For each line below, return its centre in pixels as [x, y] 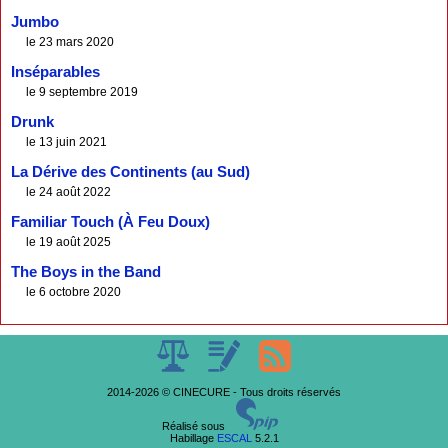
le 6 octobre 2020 [73, 292]
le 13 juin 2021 [66, 142]
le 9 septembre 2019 [82, 92]
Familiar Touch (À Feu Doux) [110, 222]
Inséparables [55, 72]
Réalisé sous [195, 426]
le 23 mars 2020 [70, 42]
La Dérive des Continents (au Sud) [130, 172]
